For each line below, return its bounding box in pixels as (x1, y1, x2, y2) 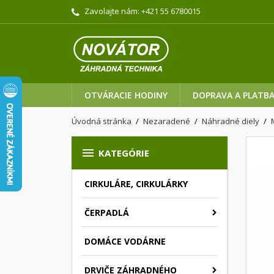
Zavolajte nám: (83, 6, 141, 17)
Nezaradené (143, 115, 191, 127)
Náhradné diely (202, 115, 260, 127)
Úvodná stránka (72, 115, 131, 127)
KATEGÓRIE (98, 146, 149, 159)
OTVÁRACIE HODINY (84, 89, 168, 101)
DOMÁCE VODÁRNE (84, 235, 166, 247)
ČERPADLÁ (84, 206, 129, 218)
